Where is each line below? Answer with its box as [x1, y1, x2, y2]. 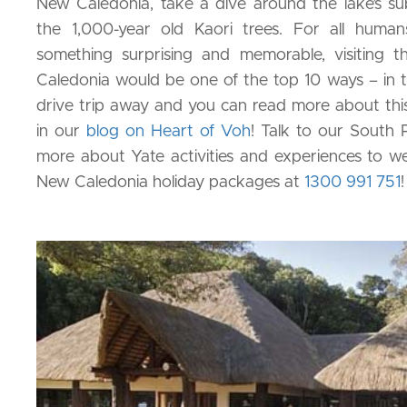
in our [36, 123, 86, 140]
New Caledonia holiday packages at [36, 174, 304, 191]
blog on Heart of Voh [86, 123, 251, 140]
